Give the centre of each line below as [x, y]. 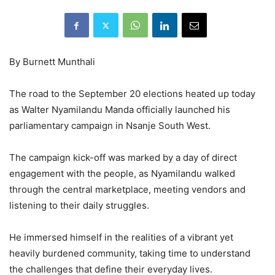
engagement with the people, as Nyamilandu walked [122, 174]
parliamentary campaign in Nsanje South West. [110, 126]
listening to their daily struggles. [79, 206]
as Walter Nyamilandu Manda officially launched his [120, 110]
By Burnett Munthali [52, 62]
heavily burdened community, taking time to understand [130, 254]
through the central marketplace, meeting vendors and [127, 190]
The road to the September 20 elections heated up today [132, 94]
